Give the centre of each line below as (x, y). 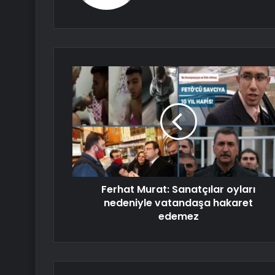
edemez (178, 217)
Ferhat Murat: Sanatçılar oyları (178, 190)
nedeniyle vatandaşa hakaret (178, 203)
